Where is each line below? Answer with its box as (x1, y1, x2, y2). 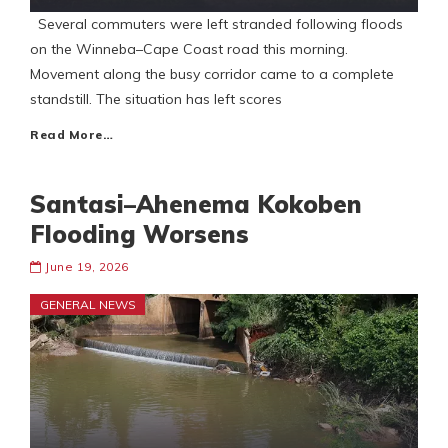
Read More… (30, 127, 113, 143)
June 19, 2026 (45, 259, 129, 275)
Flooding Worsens (30, 219, 249, 250)
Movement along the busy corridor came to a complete (30, 65, 394, 84)
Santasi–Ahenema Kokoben (30, 189, 362, 220)
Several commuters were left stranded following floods (30, 15, 403, 34)
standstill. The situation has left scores (30, 90, 282, 109)
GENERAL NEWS (40, 297, 136, 313)
